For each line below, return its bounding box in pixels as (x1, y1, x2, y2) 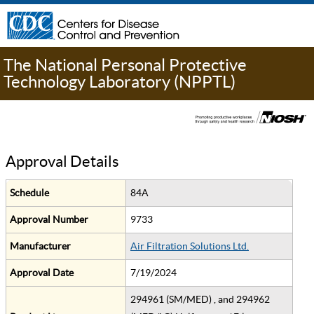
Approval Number (10, 214, 88, 226)
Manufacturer (10, 240, 71, 252)
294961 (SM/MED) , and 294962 (130, 294, 270, 306)
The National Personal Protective (4, 55, 247, 74)
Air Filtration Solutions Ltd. (130, 240, 249, 252)
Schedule (10, 187, 49, 199)
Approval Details (6, 153, 119, 170)
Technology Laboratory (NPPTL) (4, 72, 235, 91)
